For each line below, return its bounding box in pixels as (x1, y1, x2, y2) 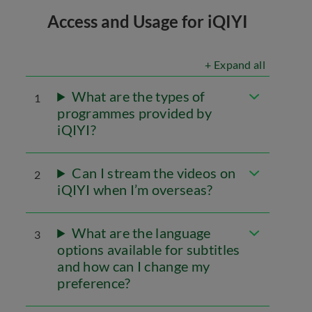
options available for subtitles (57, 241, 240, 258)
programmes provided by (57, 104, 212, 121)
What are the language (72, 224, 211, 241)
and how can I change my (57, 258, 210, 274)
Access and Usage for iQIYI (47, 11, 248, 31)
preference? (57, 274, 131, 291)
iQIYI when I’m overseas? (57, 181, 213, 198)
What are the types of (72, 88, 205, 104)
